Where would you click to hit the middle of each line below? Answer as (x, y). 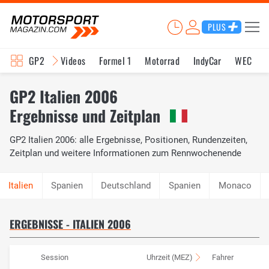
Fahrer (223, 258)
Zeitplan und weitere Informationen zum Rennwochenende (125, 153)
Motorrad (162, 61)
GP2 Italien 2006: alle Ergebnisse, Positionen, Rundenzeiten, (128, 140)
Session (55, 258)
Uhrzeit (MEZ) (169, 258)
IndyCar (207, 61)
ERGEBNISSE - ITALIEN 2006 (70, 224)
